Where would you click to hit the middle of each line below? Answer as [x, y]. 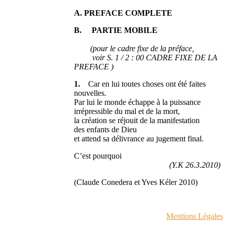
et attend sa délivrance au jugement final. [139, 139]
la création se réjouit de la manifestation [137, 121]
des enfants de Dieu [106, 130]
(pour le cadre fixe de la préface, [135, 49]
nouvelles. [90, 93]
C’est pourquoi [98, 156]
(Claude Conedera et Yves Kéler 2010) [136, 182]
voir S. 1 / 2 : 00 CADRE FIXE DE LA [146, 58]
